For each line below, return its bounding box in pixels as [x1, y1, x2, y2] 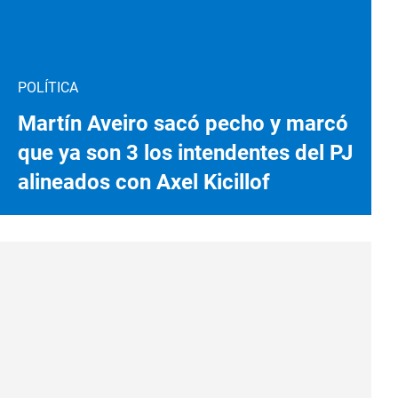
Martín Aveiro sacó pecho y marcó [18, 110, 348, 136]
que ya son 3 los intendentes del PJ [18, 139, 353, 165]
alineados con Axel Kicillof [18, 169, 270, 195]
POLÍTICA [18, 78, 78, 96]
